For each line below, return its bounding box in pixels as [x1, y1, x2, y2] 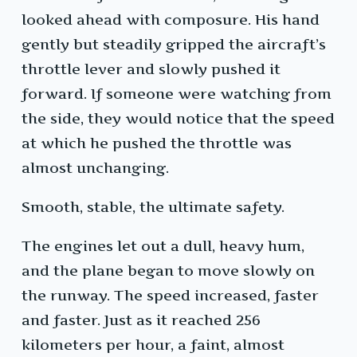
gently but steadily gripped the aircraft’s [22, 36, 326, 53]
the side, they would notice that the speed [22, 110, 335, 127]
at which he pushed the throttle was [22, 135, 292, 152]
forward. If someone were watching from [22, 85, 331, 103]
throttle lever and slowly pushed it [22, 61, 280, 78]
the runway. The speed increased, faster [22, 287, 319, 304]
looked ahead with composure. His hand [22, 11, 320, 29]
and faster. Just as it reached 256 [22, 312, 261, 329]
